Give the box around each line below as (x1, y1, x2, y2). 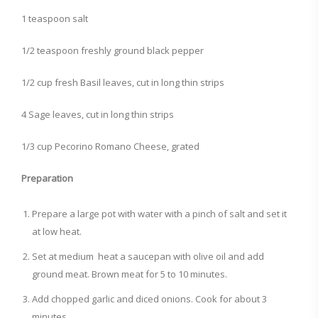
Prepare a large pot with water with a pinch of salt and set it (32, 207, 287, 220)
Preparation (21, 172, 73, 185)
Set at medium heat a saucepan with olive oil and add (32, 250, 264, 263)
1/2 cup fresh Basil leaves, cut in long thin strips (21, 76, 224, 89)
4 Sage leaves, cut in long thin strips (21, 108, 174, 121)
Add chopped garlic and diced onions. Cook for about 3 (32, 292, 267, 305)
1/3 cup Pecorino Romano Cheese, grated (21, 140, 199, 153)
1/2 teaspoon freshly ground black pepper (21, 44, 204, 57)
